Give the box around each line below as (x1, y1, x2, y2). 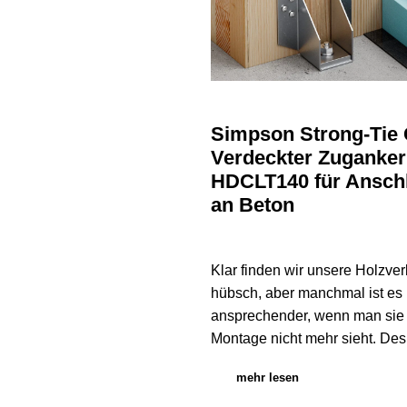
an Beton (211, 193, 294, 216)
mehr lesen (236, 371, 299, 385)
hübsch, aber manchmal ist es (211, 284, 402, 301)
